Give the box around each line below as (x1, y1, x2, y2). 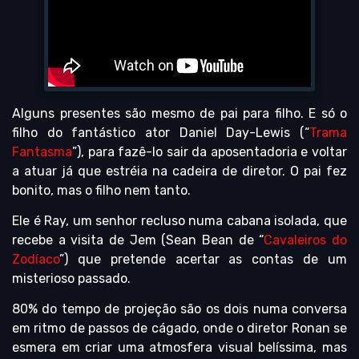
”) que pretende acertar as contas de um (59, 251, 347, 267)
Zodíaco (12, 251, 59, 267)
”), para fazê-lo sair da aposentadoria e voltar (72, 143, 347, 159)
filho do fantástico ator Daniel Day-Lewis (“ (12, 124, 309, 140)
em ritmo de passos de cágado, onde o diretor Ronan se (12, 321, 347, 337)
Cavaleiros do (264, 232, 348, 248)
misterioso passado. (12, 270, 131, 286)
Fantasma (12, 143, 72, 159)
